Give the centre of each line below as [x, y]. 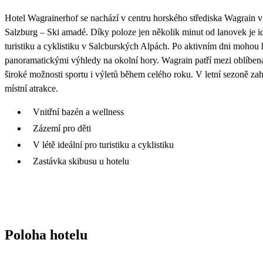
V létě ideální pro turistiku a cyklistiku [103, 144]
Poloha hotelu [46, 235]
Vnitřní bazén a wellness [78, 112]
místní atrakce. [31, 88]
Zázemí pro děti [62, 128]
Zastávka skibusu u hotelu [81, 161]
